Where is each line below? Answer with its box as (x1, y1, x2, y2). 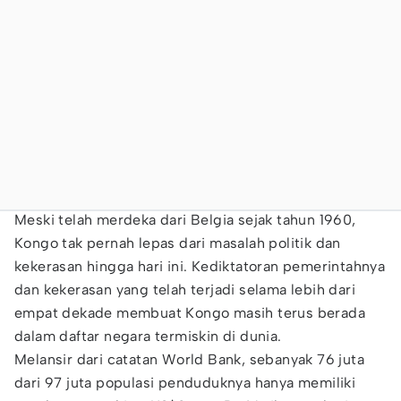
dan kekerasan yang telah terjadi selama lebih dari (14, 281, 355, 298)
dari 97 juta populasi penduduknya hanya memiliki (14, 374, 356, 391)
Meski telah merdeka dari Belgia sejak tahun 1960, (14, 211, 356, 228)
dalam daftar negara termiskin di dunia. (14, 328, 286, 345)
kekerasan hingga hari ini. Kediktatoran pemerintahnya (14, 258, 386, 275)
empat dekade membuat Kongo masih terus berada (14, 304, 365, 321)
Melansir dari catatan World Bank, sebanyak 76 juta (14, 351, 364, 368)
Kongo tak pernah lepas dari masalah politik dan (14, 235, 341, 252)
